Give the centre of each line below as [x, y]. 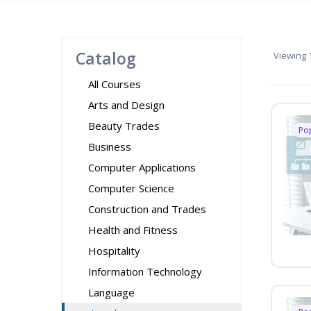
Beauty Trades [124, 126]
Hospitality [114, 251]
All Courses [115, 84]
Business [110, 146]
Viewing [290, 56]
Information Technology [145, 271]
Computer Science [131, 188]
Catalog [106, 58]
